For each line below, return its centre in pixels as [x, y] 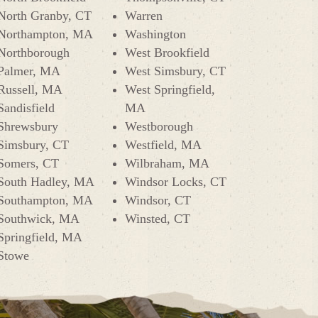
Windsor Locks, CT [176, 182]
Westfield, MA [163, 145]
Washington [155, 34]
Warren [144, 16]
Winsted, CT [158, 219]
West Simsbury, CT [175, 71]
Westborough [159, 126]
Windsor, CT [158, 200]
